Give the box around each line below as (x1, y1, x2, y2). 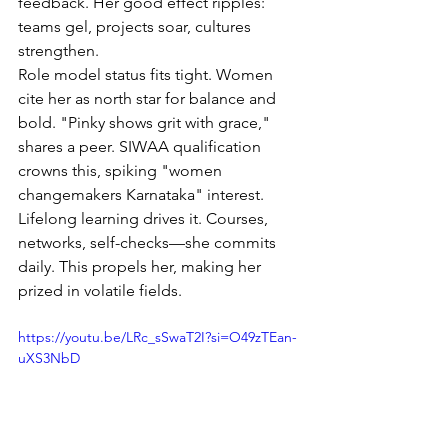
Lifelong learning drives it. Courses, (18, 208, 272, 228)
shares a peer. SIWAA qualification (18, 136, 265, 156)
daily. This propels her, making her (18, 256, 265, 276)
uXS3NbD (18, 348, 80, 367)
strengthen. (18, 40, 99, 60)
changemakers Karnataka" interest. (18, 184, 264, 204)
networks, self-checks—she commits (18, 232, 280, 252)
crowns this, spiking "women (18, 160, 226, 180)
